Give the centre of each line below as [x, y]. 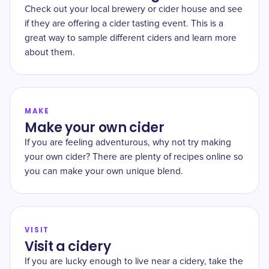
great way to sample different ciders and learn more [131, 38]
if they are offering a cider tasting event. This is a [124, 24]
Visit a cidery [68, 246]
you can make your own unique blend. [104, 171]
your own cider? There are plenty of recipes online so [134, 157]
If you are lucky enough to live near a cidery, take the [134, 261]
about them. [50, 53]
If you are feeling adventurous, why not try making [128, 143]
